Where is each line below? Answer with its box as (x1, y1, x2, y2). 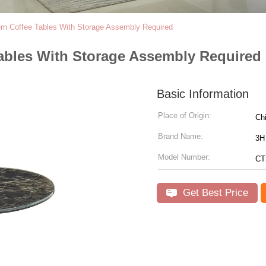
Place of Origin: (158, 111, 211, 120)
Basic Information (157, 87, 249, 100)
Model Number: (158, 153, 210, 161)
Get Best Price (180, 187, 248, 198)
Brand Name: (158, 132, 203, 141)
